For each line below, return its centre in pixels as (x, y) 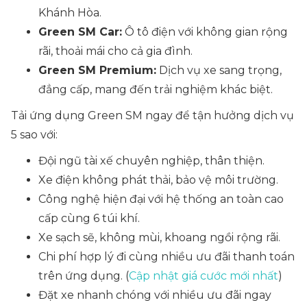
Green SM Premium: (97, 71)
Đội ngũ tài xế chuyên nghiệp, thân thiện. (151, 161)
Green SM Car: (80, 32)
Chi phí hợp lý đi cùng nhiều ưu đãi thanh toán (167, 257)
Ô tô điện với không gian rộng (205, 32)
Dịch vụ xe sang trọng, (219, 71)
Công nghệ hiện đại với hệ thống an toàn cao (161, 199)
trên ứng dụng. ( (84, 276)
